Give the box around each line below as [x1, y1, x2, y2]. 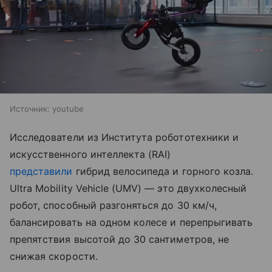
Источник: [10, 104, 50, 114]
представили [10, 165, 73, 178]
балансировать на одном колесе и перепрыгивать [10, 216, 253, 229]
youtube [52, 104, 84, 114]
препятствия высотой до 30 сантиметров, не [10, 233, 229, 246]
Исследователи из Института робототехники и [10, 131, 239, 144]
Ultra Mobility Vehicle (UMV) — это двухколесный [10, 182, 247, 195]
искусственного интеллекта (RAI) [10, 148, 171, 161]
